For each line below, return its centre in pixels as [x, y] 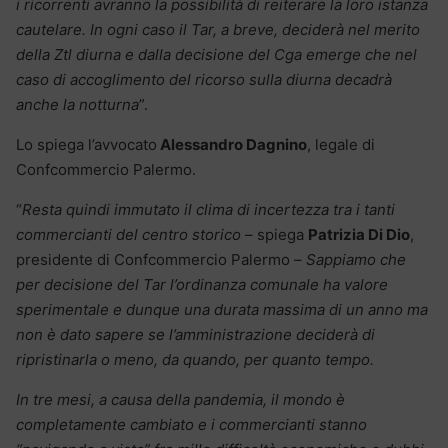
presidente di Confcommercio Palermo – [161, 260]
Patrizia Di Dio [359, 235]
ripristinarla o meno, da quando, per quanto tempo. [195, 360]
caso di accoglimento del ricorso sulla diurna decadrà [204, 80]
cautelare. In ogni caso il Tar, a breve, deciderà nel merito [218, 30]
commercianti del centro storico [128, 235]
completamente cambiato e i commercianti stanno [191, 425]
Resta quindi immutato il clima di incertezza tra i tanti [208, 210]
